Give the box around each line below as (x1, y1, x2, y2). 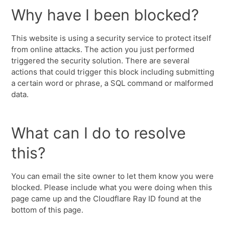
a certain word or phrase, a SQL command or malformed (11, 78, 214, 88)
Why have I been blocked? (11, 6, 199, 24)
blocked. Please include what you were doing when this (11, 182, 213, 192)
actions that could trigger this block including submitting (11, 67, 215, 77)
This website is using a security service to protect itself (11, 33, 212, 43)
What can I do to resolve (11, 124, 186, 142)
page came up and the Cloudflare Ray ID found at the (11, 194, 202, 203)
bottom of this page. (11, 205, 84, 215)
